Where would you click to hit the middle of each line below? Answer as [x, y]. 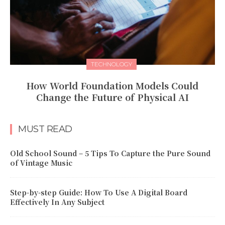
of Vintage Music [41, 162]
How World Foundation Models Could [113, 85]
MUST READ [45, 129]
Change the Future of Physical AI [113, 97]
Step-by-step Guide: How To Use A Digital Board [99, 192]
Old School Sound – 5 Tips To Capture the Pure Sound [110, 153]
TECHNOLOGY [111, 64]
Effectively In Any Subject [57, 202]
